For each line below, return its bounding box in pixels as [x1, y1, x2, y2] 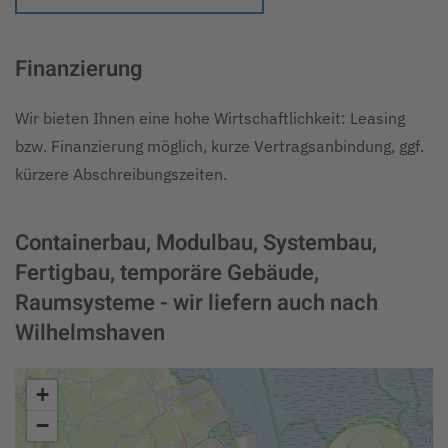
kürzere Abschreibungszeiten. [15, 163, 227, 184]
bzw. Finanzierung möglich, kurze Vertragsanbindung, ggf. [15, 135, 424, 156]
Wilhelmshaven [15, 316, 165, 349]
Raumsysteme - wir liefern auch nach [15, 286, 378, 319]
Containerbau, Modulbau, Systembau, [15, 226, 377, 259]
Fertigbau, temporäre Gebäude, [15, 256, 319, 289]
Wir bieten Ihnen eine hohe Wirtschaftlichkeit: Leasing [15, 107, 405, 128]
